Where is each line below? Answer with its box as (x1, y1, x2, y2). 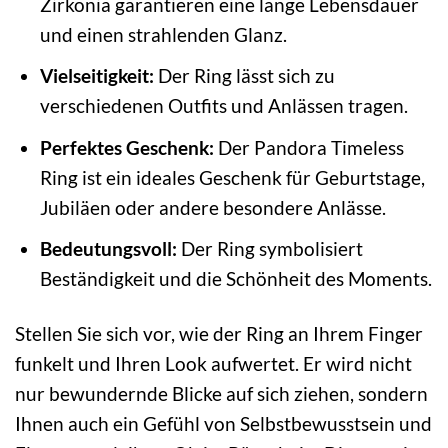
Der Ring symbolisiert (176, 237, 363, 261)
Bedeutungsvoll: (39, 237, 177, 261)
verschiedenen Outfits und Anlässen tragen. (39, 94, 408, 118)
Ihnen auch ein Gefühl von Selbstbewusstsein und (15, 412, 432, 436)
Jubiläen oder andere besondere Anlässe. (39, 195, 386, 219)
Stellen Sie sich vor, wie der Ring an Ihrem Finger (15, 322, 423, 346)
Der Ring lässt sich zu (153, 64, 335, 88)
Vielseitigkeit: (39, 64, 154, 88)
